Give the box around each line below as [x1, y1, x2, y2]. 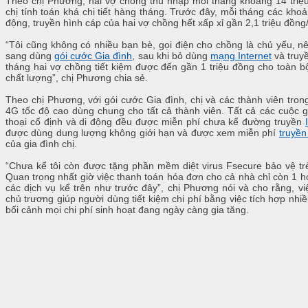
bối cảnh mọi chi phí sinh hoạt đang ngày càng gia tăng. [5, 204, 249, 216]
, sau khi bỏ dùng [132, 50, 210, 62]
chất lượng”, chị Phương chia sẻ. [5, 72, 148, 84]
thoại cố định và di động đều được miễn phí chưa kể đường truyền [5, 116, 305, 128]
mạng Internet [210, 50, 272, 62]
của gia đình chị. [5, 138, 77, 150]
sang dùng [5, 50, 55, 62]
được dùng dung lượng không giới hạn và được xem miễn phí [5, 127, 279, 139]
